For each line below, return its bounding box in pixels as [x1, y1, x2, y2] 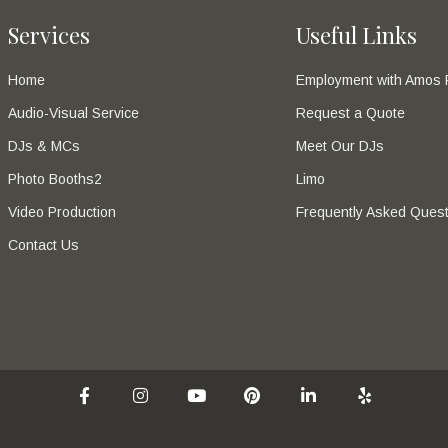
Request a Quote [296, 105, 405, 122]
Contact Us [8, 237, 79, 254]
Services [8, 20, 90, 51]
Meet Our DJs [296, 138, 384, 155]
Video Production [8, 204, 116, 221]
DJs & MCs [8, 138, 80, 155]
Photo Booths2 [8, 171, 102, 188]
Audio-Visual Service [8, 105, 139, 122]
